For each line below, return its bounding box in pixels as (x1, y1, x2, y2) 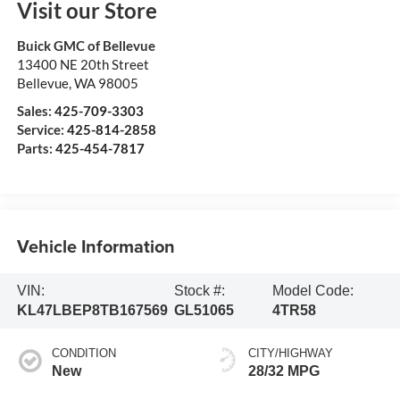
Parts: (16, 140, 55, 157)
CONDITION (51, 346, 116, 360)
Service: (16, 121, 67, 138)
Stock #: (173, 282, 225, 298)
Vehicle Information (16, 232, 175, 259)
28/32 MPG (248, 362, 320, 379)
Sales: (16, 103, 54, 120)
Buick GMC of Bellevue (16, 37, 155, 54)
